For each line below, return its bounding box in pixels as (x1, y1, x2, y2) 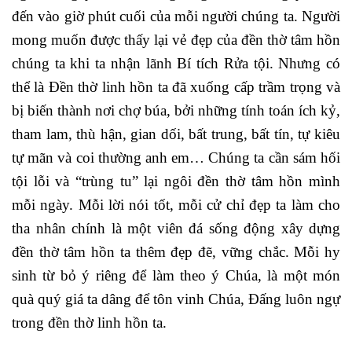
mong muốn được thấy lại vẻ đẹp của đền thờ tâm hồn (12, 31, 340, 48)
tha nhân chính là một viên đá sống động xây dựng (12, 219, 340, 236)
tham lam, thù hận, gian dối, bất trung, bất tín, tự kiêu (12, 125, 340, 142)
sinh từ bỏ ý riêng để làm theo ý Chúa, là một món (12, 266, 340, 284)
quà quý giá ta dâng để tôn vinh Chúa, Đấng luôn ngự (12, 290, 340, 307)
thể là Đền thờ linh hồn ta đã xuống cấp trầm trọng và (12, 78, 340, 95)
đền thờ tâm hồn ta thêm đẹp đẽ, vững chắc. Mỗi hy (12, 243, 340, 260)
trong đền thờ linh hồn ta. (12, 313, 167, 331)
